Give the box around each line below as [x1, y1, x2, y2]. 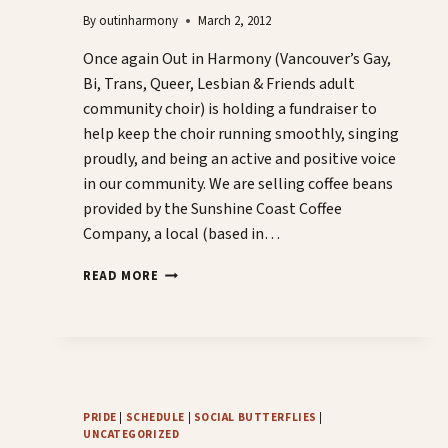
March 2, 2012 [198, 12, 272, 31]
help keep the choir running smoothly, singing [83, 123, 399, 146]
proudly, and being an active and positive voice [83, 148, 396, 171]
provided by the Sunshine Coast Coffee [83, 198, 342, 221]
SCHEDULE [125, 410, 185, 426]
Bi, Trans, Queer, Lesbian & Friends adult [83, 73, 355, 96]
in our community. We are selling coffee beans [83, 173, 393, 196]
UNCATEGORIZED [83, 427, 180, 443]
